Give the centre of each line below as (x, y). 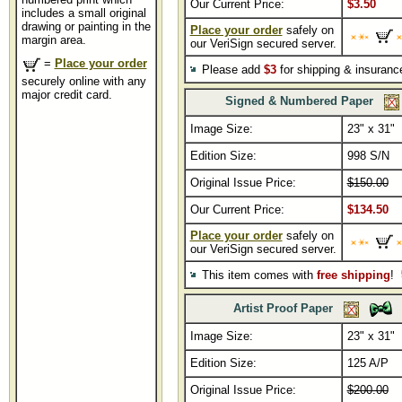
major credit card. (66, 95)
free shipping (353, 275)
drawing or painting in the (86, 26)
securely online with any (83, 81)
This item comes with (259, 275)
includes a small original (83, 13)
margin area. (53, 40)
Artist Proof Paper (288, 308)
